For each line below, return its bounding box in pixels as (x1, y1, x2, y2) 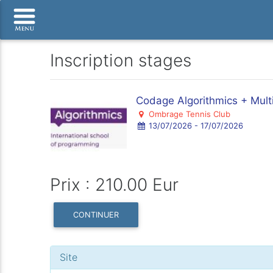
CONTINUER (73, 210, 119, 219)
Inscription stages (50, 50, 192, 71)
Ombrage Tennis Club (146, 109, 230, 119)
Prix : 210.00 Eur (50, 174, 179, 195)
